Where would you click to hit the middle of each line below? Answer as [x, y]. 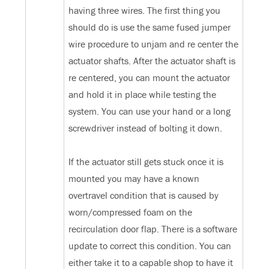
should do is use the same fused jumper [150, 27]
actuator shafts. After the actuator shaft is [152, 61]
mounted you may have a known [134, 179]
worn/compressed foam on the [131, 212]
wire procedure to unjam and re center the [154, 44]
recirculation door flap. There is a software [153, 229]
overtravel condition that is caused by [144, 195]
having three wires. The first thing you [145, 11]
